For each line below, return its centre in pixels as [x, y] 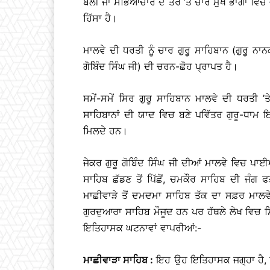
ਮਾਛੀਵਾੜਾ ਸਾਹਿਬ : [118, 259]
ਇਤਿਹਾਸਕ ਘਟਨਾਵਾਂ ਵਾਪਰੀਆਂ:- [142, 228]
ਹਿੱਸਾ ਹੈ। [100, 18]
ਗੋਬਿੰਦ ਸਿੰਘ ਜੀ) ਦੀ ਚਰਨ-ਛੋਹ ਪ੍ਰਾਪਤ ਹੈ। [161, 66]
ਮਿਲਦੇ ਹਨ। [105, 130]
